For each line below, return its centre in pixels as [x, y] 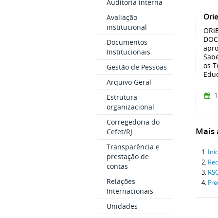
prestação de [127, 156]
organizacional [130, 107]
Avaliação [122, 17]
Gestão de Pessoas [136, 67]
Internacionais [130, 191]
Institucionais [128, 52]
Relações [121, 181]
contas [117, 166]
